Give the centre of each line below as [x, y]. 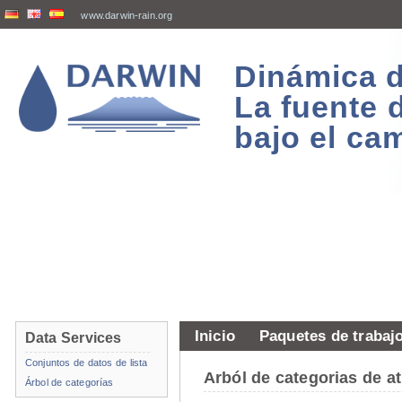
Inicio [215, 335]
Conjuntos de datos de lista [87, 362]
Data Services [74, 337]
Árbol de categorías [70, 382]
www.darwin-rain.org [127, 15]
